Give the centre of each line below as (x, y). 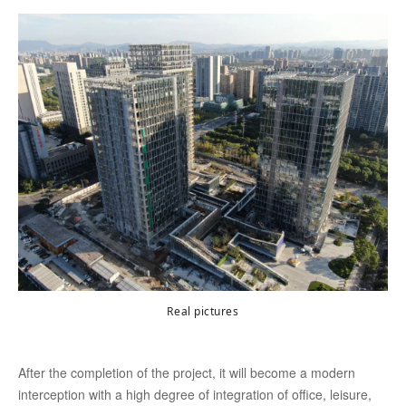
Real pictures (203, 311)
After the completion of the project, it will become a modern (187, 372)
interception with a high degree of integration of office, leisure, (195, 394)
